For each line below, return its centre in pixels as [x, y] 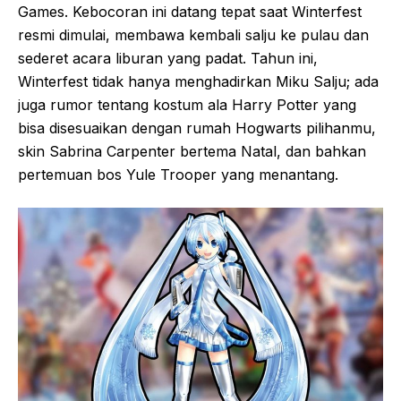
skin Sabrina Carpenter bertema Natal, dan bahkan [192, 152]
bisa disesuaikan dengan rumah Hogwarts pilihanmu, [197, 128]
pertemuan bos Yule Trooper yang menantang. [178, 175]
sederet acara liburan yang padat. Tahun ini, [168, 59]
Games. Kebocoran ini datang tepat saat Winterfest [190, 12]
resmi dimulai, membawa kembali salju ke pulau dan [193, 35]
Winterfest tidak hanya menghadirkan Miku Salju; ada [198, 82]
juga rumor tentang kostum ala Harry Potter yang [187, 105]
